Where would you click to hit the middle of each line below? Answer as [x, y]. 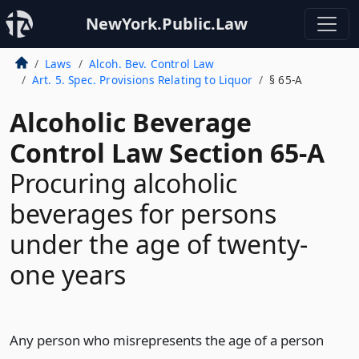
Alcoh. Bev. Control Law [151, 64]
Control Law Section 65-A [167, 153]
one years [68, 274]
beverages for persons [143, 214]
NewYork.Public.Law [167, 24]
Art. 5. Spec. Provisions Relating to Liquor [142, 80]
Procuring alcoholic [123, 183]
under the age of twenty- [159, 244]
